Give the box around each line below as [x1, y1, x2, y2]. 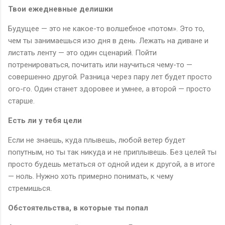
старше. [8, 96, 35, 105]
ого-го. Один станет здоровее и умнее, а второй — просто [8, 84, 211, 93]
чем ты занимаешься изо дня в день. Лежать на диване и [8, 36, 208, 45]
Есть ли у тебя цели [8, 116, 82, 125]
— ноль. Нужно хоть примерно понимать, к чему [8, 171, 173, 181]
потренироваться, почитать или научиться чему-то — [8, 60, 192, 69]
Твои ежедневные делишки [8, 4, 113, 14]
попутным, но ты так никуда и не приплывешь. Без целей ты [8, 147, 216, 157]
